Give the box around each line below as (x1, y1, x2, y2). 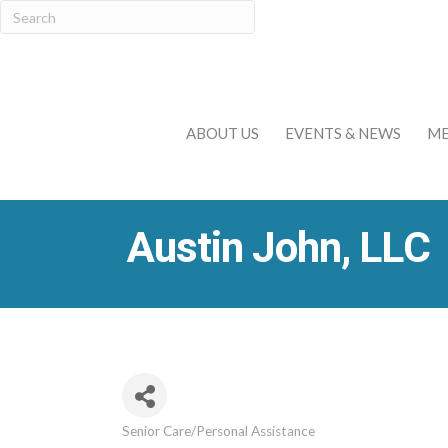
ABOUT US (186, 123, 259, 142)
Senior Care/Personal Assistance (122, 423, 315, 439)
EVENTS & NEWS (285, 123, 401, 142)
